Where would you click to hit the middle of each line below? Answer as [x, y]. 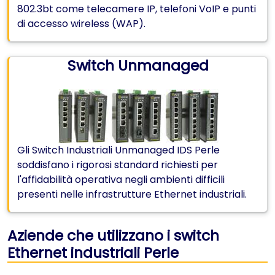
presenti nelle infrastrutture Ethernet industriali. [132, 194]
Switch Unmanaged [138, 65]
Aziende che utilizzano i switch [113, 235]
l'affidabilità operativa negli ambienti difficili [121, 180]
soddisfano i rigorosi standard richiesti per [118, 165]
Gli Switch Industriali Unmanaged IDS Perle [118, 150]
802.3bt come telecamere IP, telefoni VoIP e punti [137, 9]
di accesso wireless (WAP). [81, 24]
